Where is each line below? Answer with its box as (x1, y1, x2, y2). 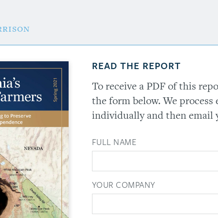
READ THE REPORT (91, 60, 181, 72)
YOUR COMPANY (91, 180, 155, 191)
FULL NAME (91, 137, 137, 148)
